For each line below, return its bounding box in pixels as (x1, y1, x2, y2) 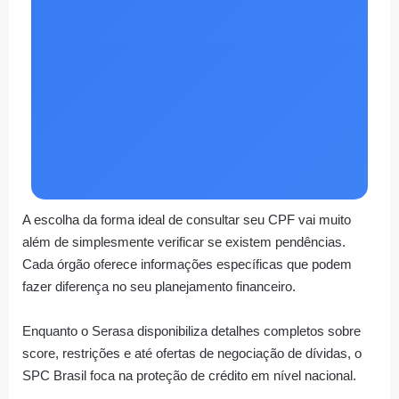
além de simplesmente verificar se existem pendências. (22, 234, 346, 250)
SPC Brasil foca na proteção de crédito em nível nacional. (22, 368, 356, 384)
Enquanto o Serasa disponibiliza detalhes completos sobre (22, 323, 361, 339)
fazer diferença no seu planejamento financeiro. (22, 279, 296, 295)
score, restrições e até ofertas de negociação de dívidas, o (22, 346, 362, 362)
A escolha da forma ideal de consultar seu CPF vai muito (22, 212, 351, 228)
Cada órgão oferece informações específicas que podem (22, 256, 352, 273)
